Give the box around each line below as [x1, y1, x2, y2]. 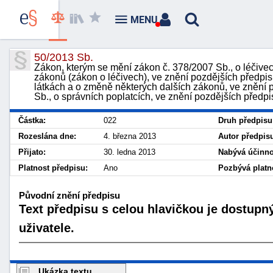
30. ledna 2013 [104, 147, 155, 157]
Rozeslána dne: [18, 132, 76, 141]
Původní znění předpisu [19, 190, 120, 200]
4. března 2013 [104, 132, 156, 141]
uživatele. [19, 221, 74, 235]
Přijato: [18, 147, 46, 157]
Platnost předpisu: [18, 163, 88, 172]
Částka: [18, 116, 46, 125]
